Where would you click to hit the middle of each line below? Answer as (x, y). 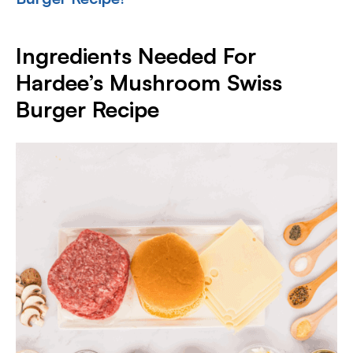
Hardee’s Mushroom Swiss (149, 82)
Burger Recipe (87, 109)
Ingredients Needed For (136, 56)
